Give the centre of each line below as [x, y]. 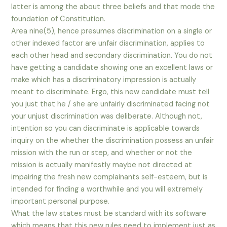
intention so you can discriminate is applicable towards [106, 129]
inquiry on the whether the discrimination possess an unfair [113, 141]
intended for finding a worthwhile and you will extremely [107, 190]
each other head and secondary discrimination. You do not [112, 56]
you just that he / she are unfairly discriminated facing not [111, 104]
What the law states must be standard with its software [109, 214]
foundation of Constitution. [59, 19]
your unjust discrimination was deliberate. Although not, [107, 117]
